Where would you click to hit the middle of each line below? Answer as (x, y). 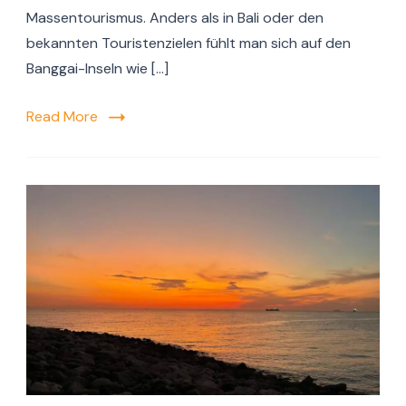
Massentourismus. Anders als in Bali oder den (175, 18)
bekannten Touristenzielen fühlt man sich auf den (188, 43)
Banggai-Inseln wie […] (97, 69)
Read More (62, 117)
